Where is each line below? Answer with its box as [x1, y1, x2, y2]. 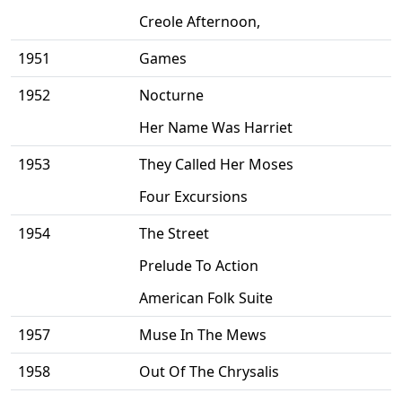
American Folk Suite [139, 288, 273, 309]
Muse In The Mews [139, 325, 267, 345]
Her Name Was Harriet [139, 118, 293, 138]
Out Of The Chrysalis [139, 362, 279, 382]
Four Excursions [139, 187, 248, 207]
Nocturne [139, 85, 204, 106]
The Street [139, 223, 209, 244]
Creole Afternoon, [139, 12, 260, 32]
